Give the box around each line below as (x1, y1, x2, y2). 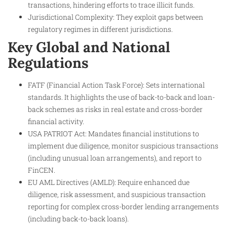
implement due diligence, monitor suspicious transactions (28, 141, 218, 151)
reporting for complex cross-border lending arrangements (28, 202, 219, 212)
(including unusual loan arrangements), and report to (28, 153, 202, 163)
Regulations (8, 54, 89, 72)
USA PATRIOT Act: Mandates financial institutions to (28, 129, 199, 139)
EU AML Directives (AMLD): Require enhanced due (28, 177, 190, 187)
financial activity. (28, 117, 84, 127)
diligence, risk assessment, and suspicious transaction (28, 190, 206, 200)
